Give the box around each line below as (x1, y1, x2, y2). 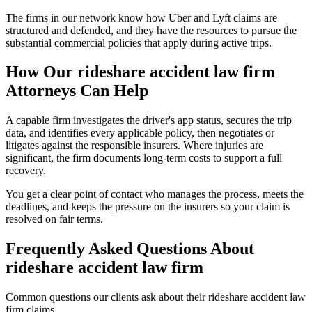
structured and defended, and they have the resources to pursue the (6, 24, 297, 36)
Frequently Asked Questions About (6, 240, 254, 258)
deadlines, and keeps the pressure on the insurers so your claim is (6, 201, 290, 213)
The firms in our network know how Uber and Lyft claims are (6, 11, 277, 24)
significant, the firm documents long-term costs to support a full (6, 152, 282, 164)
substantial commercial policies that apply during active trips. (6, 36, 272, 49)
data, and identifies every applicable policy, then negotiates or (6, 127, 274, 139)
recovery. (6, 164, 46, 177)
